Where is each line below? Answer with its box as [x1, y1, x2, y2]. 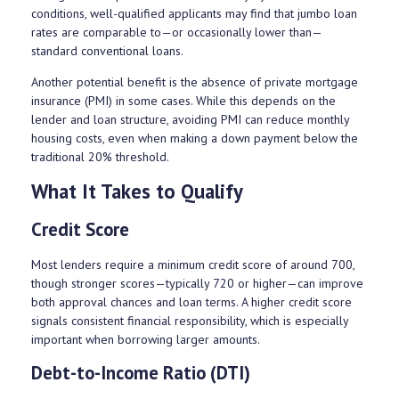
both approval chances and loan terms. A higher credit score [31, 293, 352, 310]
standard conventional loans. [31, 43, 183, 60]
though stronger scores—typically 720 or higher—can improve [31, 274, 363, 291]
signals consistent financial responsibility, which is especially [31, 312, 348, 329]
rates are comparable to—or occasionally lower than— [31, 24, 322, 41]
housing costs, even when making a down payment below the [31, 130, 358, 147]
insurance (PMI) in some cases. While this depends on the [31, 93, 336, 110]
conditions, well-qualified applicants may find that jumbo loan [31, 5, 357, 22]
